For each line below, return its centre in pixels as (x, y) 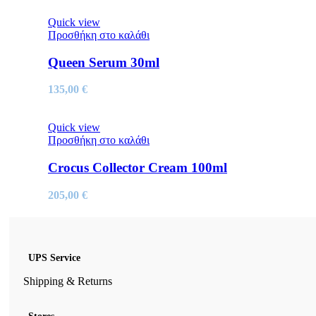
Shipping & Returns (68, 281)
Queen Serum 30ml (104, 62)
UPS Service (54, 258)
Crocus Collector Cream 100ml (138, 168)
